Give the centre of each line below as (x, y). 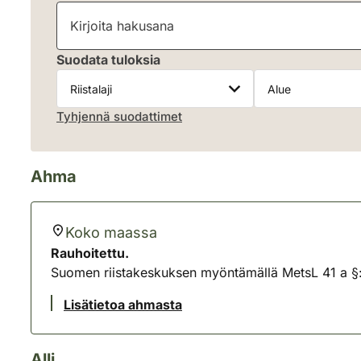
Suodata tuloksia (108, 60)
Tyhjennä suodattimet (119, 116)
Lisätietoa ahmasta (123, 305)
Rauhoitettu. (91, 253)
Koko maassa (111, 232)
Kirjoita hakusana (108, 10)
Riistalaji (81, 78)
